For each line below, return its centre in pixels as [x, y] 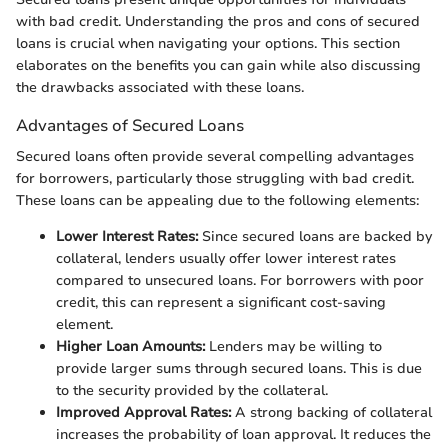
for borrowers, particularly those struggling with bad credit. [215, 179]
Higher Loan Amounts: [130, 347]
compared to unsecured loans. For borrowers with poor [240, 281]
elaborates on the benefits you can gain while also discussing [218, 66]
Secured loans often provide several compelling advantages [215, 157]
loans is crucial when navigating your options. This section [208, 44]
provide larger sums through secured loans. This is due [239, 369]
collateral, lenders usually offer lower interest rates [226, 259]
